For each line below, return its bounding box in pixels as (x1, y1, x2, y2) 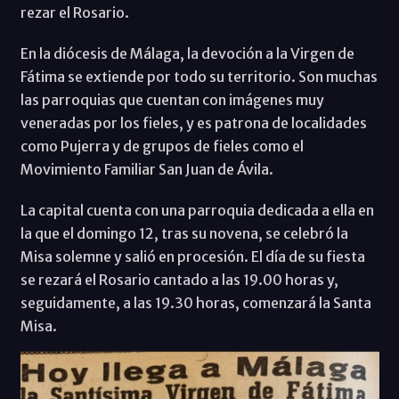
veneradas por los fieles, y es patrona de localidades (20, 113, 367, 132)
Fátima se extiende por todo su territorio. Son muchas (20, 67, 378, 85)
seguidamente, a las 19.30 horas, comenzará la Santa (20, 293, 371, 312)
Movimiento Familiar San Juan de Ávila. (20, 159, 273, 178)
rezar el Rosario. (20, 3, 129, 21)
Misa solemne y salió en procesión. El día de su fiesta (20, 247, 365, 265)
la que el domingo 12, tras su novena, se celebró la (20, 224, 348, 242)
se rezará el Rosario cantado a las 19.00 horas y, (20, 270, 338, 289)
